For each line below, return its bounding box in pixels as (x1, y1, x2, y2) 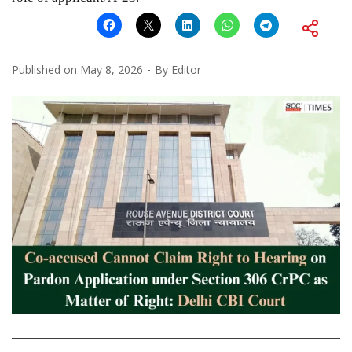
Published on (12, 61, 80, 77)
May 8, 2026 (80, 61, 143, 77)
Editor (171, 61, 201, 77)
